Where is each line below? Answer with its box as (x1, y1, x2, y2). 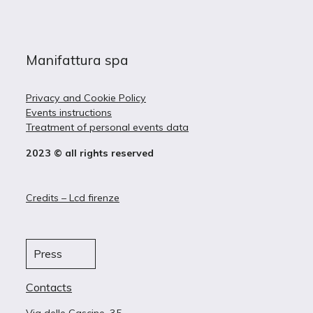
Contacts (26, 280, 72, 294)
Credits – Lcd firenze (26, 191, 119, 204)
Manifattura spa (26, 51, 129, 68)
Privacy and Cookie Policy (26, 92, 146, 104)
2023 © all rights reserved (26, 147, 154, 159)
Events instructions (26, 106, 112, 119)
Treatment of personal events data (26, 121, 189, 133)
